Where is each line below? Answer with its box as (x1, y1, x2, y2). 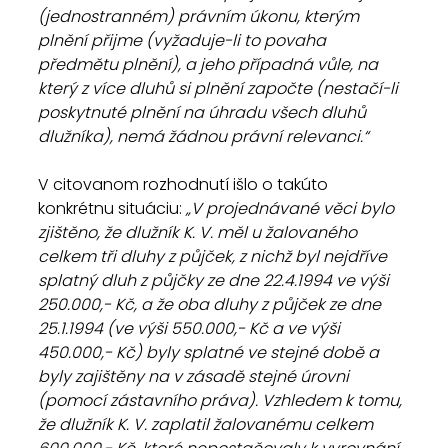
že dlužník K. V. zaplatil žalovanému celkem (38, 413, 377, 436)
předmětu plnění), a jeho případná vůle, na (38, 53, 382, 76)
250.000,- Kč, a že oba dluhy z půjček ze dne (38, 293, 385, 316)
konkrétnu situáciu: (38, 197, 186, 220)
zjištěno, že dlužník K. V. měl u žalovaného (38, 221, 361, 244)
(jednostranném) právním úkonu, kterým (38, 5, 363, 28)
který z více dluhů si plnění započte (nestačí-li (38, 77, 402, 100)
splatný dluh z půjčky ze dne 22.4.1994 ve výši (38, 269, 393, 292)
